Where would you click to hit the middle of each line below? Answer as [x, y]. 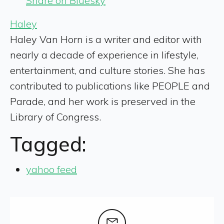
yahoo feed [51, 169]
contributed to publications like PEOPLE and [110, 86]
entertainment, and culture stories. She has [107, 70]
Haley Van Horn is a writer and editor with [106, 39]
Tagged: [48, 144]
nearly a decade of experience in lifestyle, [104, 55]
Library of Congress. [55, 117]
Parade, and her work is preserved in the [103, 101]
